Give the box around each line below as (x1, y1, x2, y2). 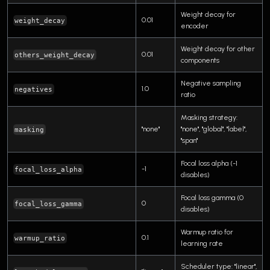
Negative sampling (181, 78, 241, 87)
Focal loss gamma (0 (181, 193, 243, 202)
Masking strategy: (181, 113, 237, 122)
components (181, 55, 219, 64)
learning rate (181, 239, 223, 248)
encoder (181, 21, 209, 30)
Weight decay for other (181, 44, 255, 53)
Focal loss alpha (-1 (181, 159, 237, 168)
